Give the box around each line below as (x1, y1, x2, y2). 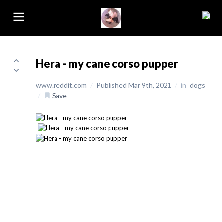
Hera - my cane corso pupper (36, 57, 178, 70)
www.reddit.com (36, 81, 88, 89)
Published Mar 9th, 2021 (96, 81, 173, 89)
